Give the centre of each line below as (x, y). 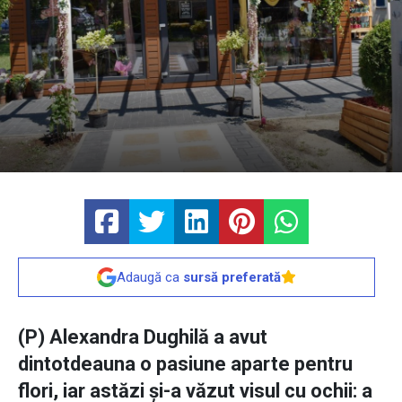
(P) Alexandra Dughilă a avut (143, 337)
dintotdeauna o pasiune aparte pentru (185, 364)
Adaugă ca (150, 278)
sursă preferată (232, 278)
